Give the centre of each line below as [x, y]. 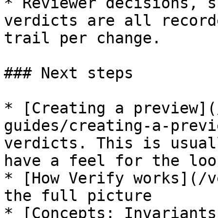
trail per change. [82, 38]
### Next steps [69, 73]
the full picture [78, 196]
